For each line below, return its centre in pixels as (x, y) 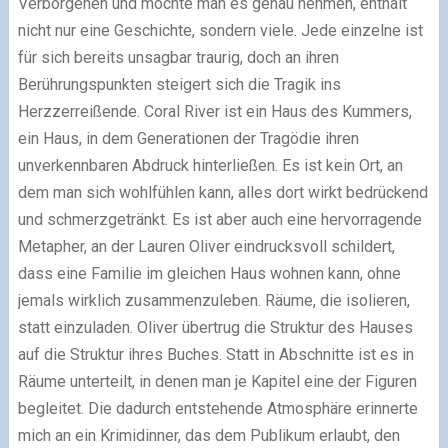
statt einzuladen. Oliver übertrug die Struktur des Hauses (215, 328)
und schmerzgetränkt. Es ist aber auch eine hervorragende (219, 220)
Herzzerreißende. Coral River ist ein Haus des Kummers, (214, 112)
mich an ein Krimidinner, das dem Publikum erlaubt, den (208, 436)
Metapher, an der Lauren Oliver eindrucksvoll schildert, (206, 247)
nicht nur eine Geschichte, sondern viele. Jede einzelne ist (220, 31)
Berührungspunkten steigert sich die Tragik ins (179, 85)
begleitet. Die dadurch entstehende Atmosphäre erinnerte (217, 409)
